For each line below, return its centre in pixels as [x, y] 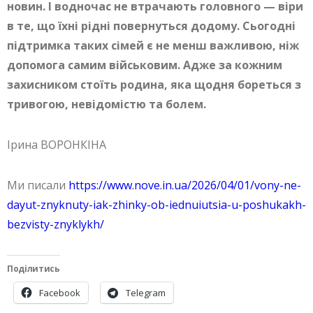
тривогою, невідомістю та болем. [107, 104]
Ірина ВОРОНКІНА [57, 145]
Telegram [146, 293]
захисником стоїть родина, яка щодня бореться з [154, 85]
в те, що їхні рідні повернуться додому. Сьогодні [151, 26]
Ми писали [38, 185]
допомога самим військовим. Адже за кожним [145, 65]
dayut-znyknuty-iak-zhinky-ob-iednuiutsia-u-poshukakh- [156, 205]
